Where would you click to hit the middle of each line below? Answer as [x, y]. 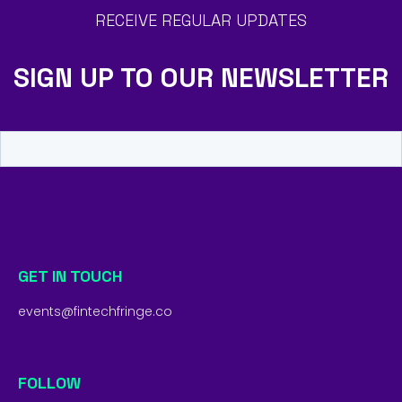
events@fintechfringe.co [95, 312]
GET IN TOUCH [70, 276]
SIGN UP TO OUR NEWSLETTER [201, 78]
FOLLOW [49, 383]
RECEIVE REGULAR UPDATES [201, 21]
